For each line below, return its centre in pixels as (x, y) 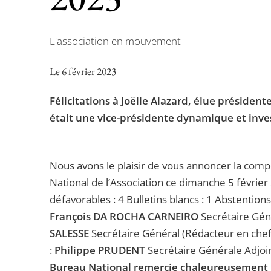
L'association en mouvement (115, 41)
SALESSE (69, 233)
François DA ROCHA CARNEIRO (124, 217)
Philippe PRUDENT (100, 250)
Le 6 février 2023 (83, 71)
